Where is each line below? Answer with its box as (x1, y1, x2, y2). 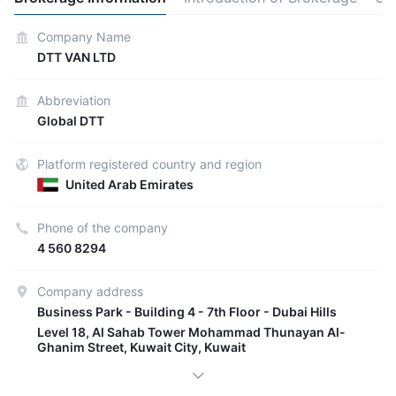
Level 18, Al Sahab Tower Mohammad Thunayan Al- (37, 324, 346, 339)
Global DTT (37, 113, 104, 128)
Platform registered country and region (37, 156, 262, 171)
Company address (37, 284, 143, 299)
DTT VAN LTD (37, 49, 116, 65)
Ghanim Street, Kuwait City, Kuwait (37, 339, 246, 354)
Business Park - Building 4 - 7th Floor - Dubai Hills (37, 304, 337, 319)
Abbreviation (37, 93, 110, 108)
